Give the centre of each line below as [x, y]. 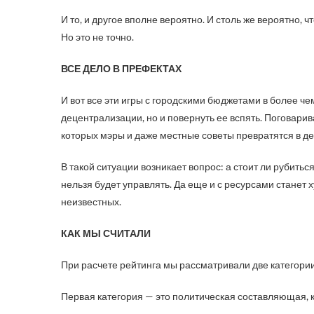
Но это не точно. [97, 37]
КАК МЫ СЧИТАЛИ [106, 233]
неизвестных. [91, 202]
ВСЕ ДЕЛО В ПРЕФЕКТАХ [121, 68]
